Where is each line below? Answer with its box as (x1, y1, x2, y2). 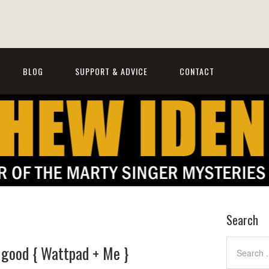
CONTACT (180, 65, 214, 77)
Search (226, 210, 258, 229)
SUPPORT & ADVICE (75, 65, 148, 77)
